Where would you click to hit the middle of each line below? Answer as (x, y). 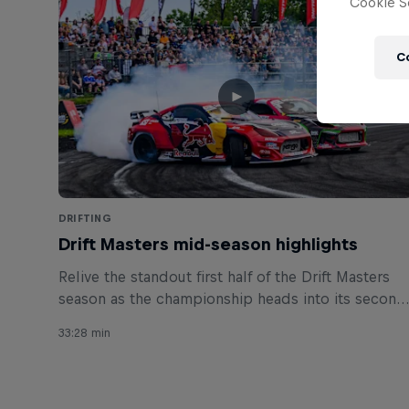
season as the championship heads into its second (232, 299)
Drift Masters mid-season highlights (208, 245)
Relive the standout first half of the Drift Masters (224, 277)
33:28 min (84, 333)
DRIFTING (85, 219)
